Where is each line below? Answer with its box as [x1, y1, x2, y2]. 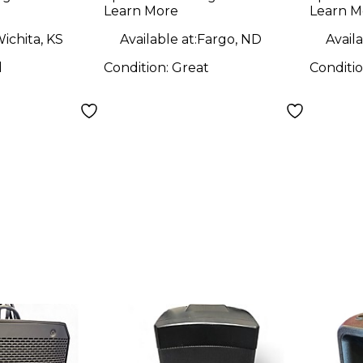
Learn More [104, 3, 179, 19]
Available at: [120, 32, 198, 48]
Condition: [104, 60, 173, 76]
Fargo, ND [197, 32, 263, 48]
